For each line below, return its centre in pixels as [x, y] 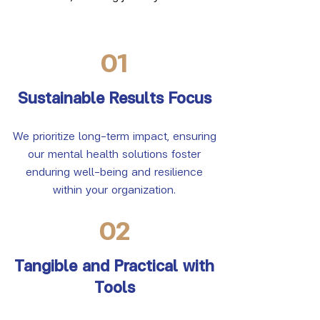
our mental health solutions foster [114, 153]
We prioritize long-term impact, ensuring [114, 135]
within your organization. [114, 189]
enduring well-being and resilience [114, 171]
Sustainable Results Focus [114, 97]
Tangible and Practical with [114, 265]
